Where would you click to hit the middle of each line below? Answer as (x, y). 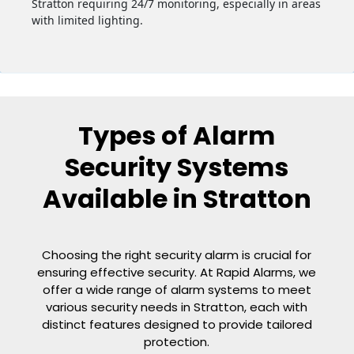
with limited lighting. (87, 20)
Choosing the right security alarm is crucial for (177, 254)
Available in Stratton (177, 198)
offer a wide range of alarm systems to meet (177, 289)
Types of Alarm (177, 135)
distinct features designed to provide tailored (177, 324)
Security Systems (177, 167)
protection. (177, 341)
